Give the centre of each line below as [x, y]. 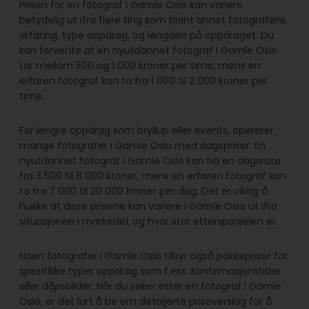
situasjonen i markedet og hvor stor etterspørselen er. [149, 222]
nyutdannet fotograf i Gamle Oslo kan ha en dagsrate [150, 161]
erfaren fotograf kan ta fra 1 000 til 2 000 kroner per [143, 81]
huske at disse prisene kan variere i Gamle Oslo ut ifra [148, 207]
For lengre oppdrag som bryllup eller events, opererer [147, 131]
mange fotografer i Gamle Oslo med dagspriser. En [142, 146]
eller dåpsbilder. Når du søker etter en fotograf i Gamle [150, 287]
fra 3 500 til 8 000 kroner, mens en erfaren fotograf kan [153, 176]
